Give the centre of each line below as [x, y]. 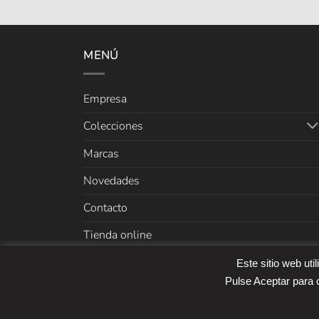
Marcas [101, 154]
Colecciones [113, 126]
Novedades [111, 181]
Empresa [105, 99]
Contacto [105, 208]
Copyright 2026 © [126, 281]
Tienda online [117, 235]
